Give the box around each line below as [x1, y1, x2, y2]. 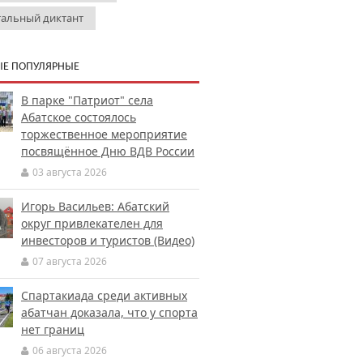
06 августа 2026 [32, 344, 107, 357]
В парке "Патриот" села [21, 92, 153, 108]
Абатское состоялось [21, 109, 136, 125]
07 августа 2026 [32, 254, 107, 268]
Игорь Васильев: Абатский [21, 199, 169, 214]
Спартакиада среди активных [21, 288, 187, 303]
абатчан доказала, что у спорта [21, 305, 198, 320]
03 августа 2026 [32, 165, 107, 179]
